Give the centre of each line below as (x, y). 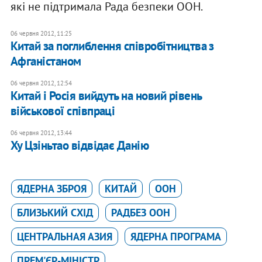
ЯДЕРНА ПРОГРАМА (175, 237)
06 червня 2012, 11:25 (41, 34)
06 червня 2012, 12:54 (41, 83)
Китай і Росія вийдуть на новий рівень (106, 96)
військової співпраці (63, 111)
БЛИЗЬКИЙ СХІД (55, 213)
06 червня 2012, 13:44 (41, 133)
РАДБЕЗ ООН (140, 213)
